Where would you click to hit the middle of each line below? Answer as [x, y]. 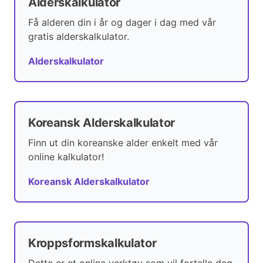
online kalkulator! [66, 157]
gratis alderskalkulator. [79, 37]
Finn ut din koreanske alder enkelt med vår [123, 143]
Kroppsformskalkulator [92, 243]
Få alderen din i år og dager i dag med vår [122, 23]
